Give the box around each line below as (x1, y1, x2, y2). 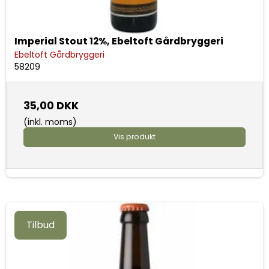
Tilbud (26, 217, 55, 232)
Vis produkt (113, 131, 156, 142)
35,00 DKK (23, 98, 79, 113)
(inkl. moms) (23, 116, 77, 128)
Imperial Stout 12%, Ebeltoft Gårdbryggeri (14, 34, 223, 49)
